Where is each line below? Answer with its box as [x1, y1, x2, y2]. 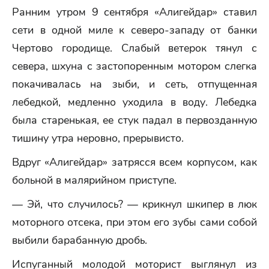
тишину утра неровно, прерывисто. [12, 131, 184, 145]
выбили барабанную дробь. [12, 233, 147, 247]
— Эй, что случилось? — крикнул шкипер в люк [12, 197, 257, 211]
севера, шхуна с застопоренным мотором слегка [12, 59, 257, 73]
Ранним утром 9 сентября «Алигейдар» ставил [12, 5, 257, 19]
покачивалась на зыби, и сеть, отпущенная [12, 77, 257, 91]
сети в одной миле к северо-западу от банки [12, 23, 257, 37]
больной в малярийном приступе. [12, 173, 177, 187]
